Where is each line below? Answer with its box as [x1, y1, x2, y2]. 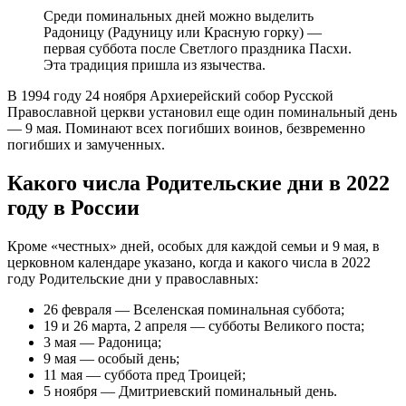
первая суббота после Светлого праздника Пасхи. [43, 41, 352, 57]
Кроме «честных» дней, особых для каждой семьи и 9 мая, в [7, 238, 380, 255]
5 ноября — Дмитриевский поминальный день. [43, 383, 337, 400]
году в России [7, 196, 140, 220]
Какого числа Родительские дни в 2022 [7, 171, 390, 196]
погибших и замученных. [7, 137, 165, 153]
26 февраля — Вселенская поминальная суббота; [43, 302, 344, 318]
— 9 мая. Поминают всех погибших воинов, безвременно [7, 121, 365, 137]
